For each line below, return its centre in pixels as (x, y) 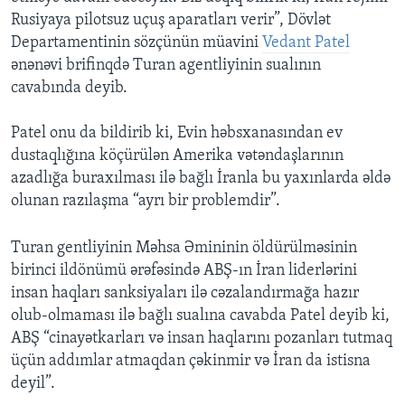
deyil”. (33, 384)
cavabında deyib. (69, 89)
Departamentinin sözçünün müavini (137, 43)
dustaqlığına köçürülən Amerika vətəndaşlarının (177, 156)
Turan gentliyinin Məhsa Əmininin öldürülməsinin (184, 249)
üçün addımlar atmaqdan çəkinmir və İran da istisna (191, 362)
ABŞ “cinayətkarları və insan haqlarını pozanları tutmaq (202, 339)
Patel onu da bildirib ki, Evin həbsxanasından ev (177, 134)
